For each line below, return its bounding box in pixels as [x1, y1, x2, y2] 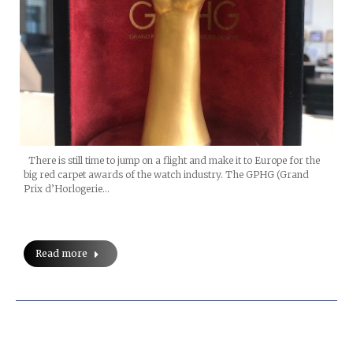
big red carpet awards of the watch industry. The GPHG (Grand [24, 168, 309, 180]
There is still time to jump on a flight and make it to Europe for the [24, 154, 320, 166]
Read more [35, 247, 87, 259]
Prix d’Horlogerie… [24, 182, 110, 195]
